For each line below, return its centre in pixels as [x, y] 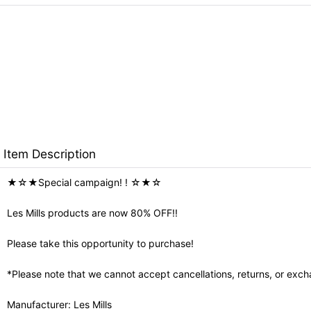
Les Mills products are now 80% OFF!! [92, 212]
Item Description [50, 153]
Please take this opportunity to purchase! [100, 243]
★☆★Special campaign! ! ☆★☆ [84, 182]
